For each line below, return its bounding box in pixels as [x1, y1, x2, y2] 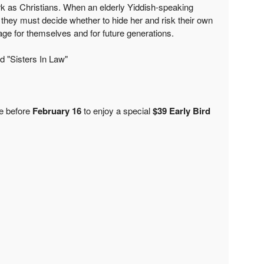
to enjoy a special [81, 104, 153, 117]
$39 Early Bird [152, 104, 210, 117]
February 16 [32, 104, 81, 117]
